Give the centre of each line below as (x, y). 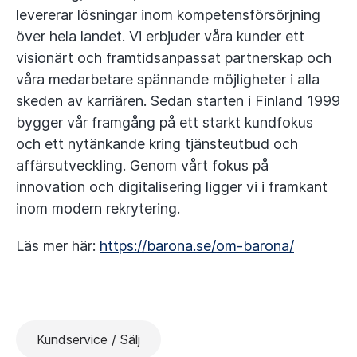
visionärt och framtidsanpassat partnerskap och (174, 58)
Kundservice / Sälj (88, 339)
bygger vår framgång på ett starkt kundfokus (165, 122)
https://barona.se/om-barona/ (197, 246)
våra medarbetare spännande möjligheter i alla (168, 79)
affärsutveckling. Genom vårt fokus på (142, 165)
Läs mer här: (58, 246)
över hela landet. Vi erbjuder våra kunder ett (160, 36)
